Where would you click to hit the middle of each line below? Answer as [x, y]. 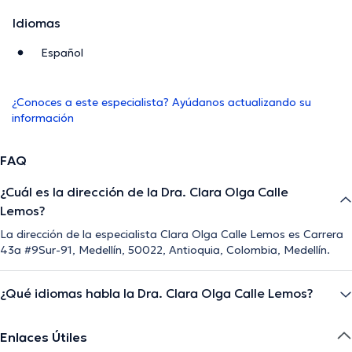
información [43, 118]
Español [62, 53]
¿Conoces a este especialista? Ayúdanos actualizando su [161, 103]
